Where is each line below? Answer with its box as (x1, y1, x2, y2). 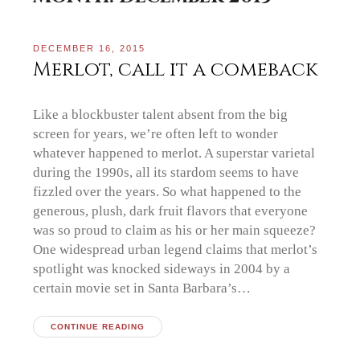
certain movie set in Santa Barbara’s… (33, 279, 252, 296)
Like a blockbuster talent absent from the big (33, 105, 288, 122)
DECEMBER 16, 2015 (33, 43, 146, 53)
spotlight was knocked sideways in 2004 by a (33, 260, 291, 276)
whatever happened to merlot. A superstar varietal (33, 144, 316, 161)
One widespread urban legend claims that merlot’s (33, 240, 318, 257)
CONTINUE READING (50, 322, 145, 332)
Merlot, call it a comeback (33, 56, 318, 84)
